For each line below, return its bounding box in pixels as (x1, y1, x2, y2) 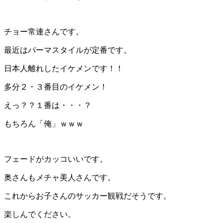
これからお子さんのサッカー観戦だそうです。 (4, 192, 171, 201)
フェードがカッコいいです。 (4, 155, 108, 164)
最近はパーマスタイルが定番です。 (4, 46, 131, 55)
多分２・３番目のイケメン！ (4, 83, 108, 92)
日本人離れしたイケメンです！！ (4, 64, 123, 73)
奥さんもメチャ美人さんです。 (4, 173, 115, 182)
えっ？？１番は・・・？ (4, 101, 92, 110)
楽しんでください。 (4, 210, 76, 219)
